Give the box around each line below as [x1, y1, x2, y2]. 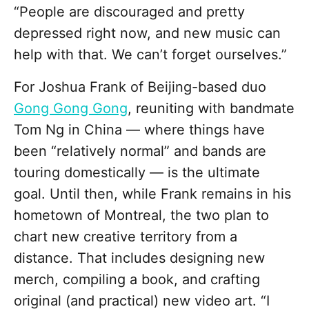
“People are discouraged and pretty [14, 3, 245, 21]
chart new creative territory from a [14, 228, 237, 246]
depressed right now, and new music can [14, 25, 281, 42]
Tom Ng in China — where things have [14, 121, 265, 139]
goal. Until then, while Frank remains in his [14, 186, 291, 203]
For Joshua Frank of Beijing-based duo [14, 79, 266, 96]
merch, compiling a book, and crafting [14, 271, 260, 288]
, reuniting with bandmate [128, 100, 295, 117]
